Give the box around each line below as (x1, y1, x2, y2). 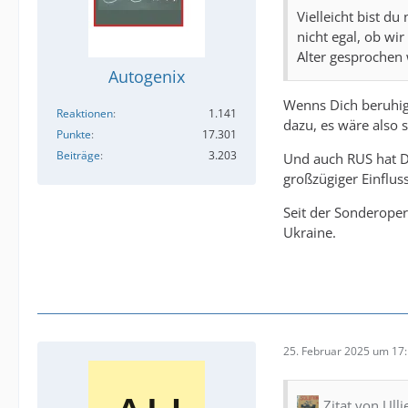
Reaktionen (56, 105, 113, 121)
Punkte (56, 126, 91, 142)
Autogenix (108, 65, 185, 87)
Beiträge (56, 147, 100, 163)
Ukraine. (283, 222, 336, 241)
